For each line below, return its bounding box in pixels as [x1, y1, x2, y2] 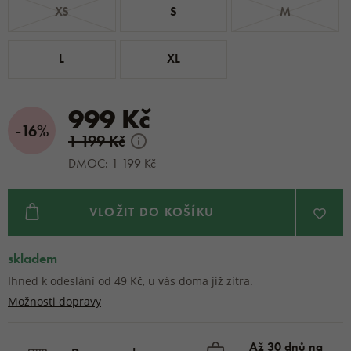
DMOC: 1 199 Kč [68, 155, 156, 172]
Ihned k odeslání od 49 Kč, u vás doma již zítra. [8, 273, 253, 288]
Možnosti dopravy [8, 294, 101, 309]
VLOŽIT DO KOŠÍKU [89, 204, 215, 220]
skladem [8, 249, 57, 267]
